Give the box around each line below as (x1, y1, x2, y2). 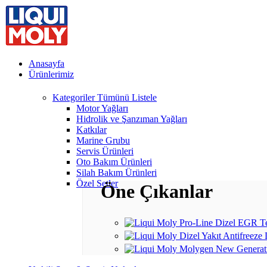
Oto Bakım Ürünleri (76, 157, 152, 167)
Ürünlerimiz (29, 69, 74, 79)
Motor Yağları (76, 103, 128, 113)
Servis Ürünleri (76, 146, 133, 156)
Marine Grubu (76, 135, 130, 145)
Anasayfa (29, 58, 64, 69)
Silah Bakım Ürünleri (76, 167, 157, 178)
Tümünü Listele (97, 92, 157, 103)
